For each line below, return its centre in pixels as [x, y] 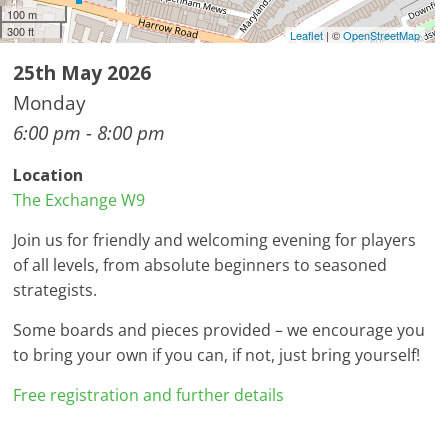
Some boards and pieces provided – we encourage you [219, 330]
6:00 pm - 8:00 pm [89, 133]
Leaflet [306, 35]
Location [48, 175]
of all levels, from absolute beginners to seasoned [200, 265]
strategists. [55, 290]
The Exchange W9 [79, 200]
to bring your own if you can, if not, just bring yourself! [217, 355]
